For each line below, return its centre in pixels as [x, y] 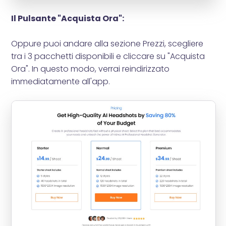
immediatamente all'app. [61, 82]
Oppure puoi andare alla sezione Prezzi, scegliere [107, 44]
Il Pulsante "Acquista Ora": [68, 19]
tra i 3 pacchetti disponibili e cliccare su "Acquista [108, 56]
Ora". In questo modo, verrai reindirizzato [91, 69]
